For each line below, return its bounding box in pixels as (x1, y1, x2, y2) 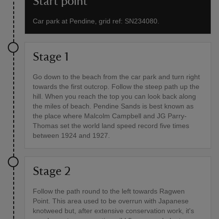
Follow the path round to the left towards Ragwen (33, 187, 185, 196)
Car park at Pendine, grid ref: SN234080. (33, 17, 159, 25)
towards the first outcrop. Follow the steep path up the (33, 83, 199, 91)
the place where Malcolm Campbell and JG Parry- (33, 112, 187, 120)
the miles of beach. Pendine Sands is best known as (33, 102, 194, 110)
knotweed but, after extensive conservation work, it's (33, 207, 194, 215)
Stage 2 (33, 166, 71, 178)
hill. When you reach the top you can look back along (33, 92, 196, 101)
